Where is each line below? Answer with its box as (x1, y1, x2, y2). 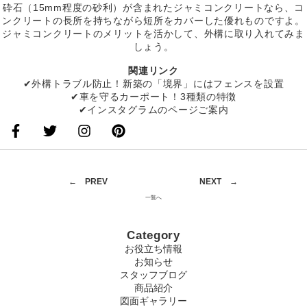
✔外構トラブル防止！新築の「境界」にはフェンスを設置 (23, 78, 284, 90)
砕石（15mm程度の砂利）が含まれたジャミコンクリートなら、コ (2, 2, 305, 14)
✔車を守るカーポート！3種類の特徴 (70, 91, 237, 103)
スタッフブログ (120, 269, 187, 281)
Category (127, 229, 180, 243)
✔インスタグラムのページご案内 (78, 104, 229, 116)
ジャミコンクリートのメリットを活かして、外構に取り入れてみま (2, 28, 305, 40)
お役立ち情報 (125, 243, 182, 255)
